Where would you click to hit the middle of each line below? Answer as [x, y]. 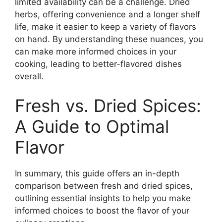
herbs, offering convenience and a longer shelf [108, 14]
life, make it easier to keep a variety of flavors [106, 27]
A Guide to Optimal [92, 127]
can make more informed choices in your [96, 51]
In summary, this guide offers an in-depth [97, 174]
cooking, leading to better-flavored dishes [98, 64]
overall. [29, 76]
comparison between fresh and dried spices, [104, 186]
